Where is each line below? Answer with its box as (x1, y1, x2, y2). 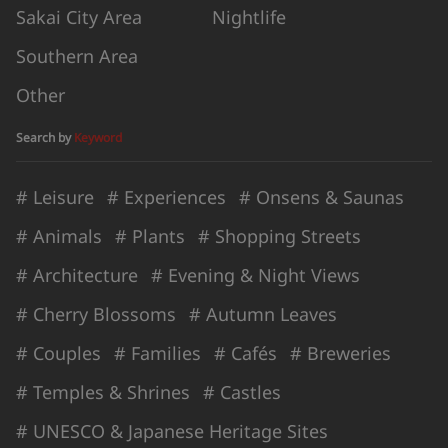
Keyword (74, 128, 122, 146)
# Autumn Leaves (189, 301, 337, 326)
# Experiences (107, 184, 226, 209)
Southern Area (16, 43, 138, 68)
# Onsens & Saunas (239, 184, 404, 209)
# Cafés (214, 340, 277, 365)
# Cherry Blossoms (16, 301, 176, 326)
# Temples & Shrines (16, 379, 190, 404)
